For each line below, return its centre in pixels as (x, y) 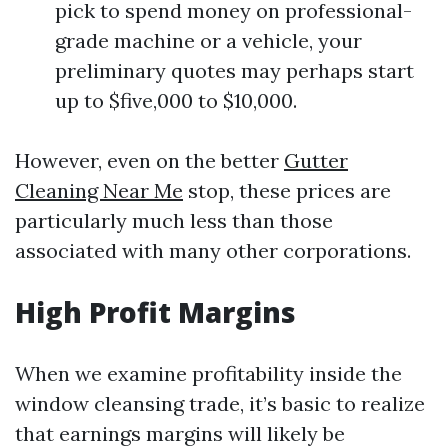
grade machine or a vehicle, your (208, 40)
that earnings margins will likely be (180, 433)
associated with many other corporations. (213, 250)
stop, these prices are (287, 190)
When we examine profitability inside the (208, 373)
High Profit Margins (155, 312)
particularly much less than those (174, 220)
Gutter (316, 160)
